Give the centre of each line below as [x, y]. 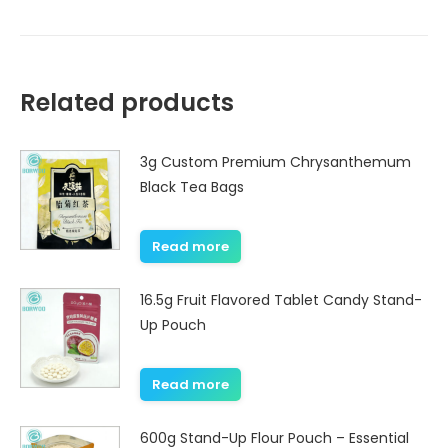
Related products [127, 102]
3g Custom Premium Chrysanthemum [275, 162]
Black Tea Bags [192, 187]
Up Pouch [173, 325]
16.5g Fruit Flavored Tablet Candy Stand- [281, 300]
